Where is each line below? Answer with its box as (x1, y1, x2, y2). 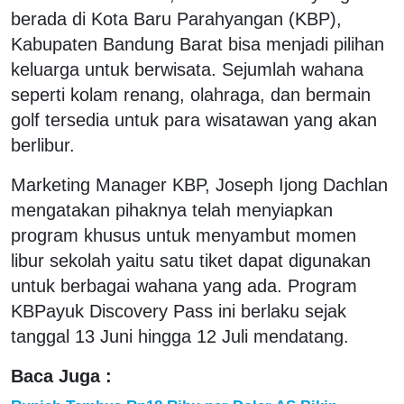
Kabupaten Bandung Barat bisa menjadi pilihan (11, 33, 384, 54)
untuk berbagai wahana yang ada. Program (11, 275, 357, 296)
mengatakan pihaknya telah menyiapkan (11, 199, 333, 220)
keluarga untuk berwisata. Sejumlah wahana (11, 59, 363, 79)
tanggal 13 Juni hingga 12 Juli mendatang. (11, 326, 349, 346)
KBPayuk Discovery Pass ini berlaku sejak (11, 300, 346, 321)
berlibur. (11, 134, 80, 155)
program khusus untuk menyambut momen (11, 225, 356, 245)
